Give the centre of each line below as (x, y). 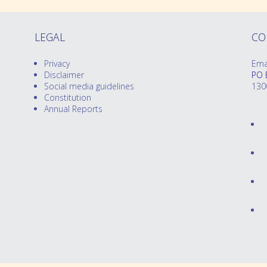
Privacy (57, 63)
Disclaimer (64, 74)
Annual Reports (73, 108)
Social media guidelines (89, 86)
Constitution (67, 97)
